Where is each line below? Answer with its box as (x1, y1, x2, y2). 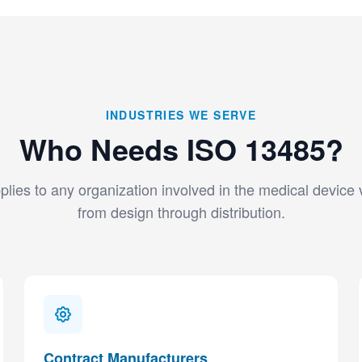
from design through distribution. (77, 201, 285, 222)
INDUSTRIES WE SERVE (105, 107, 257, 123)
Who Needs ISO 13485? (19, 128, 343, 170)
